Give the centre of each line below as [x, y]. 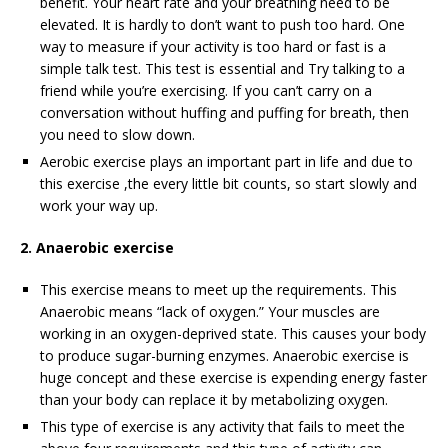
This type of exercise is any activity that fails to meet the [222, 426]
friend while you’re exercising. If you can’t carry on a [206, 90]
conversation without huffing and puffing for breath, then [224, 112]
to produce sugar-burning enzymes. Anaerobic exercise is [224, 355]
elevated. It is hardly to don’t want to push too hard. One [222, 24]
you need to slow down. [117, 134]
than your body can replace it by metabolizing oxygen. [214, 399]
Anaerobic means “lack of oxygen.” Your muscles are [210, 311]
